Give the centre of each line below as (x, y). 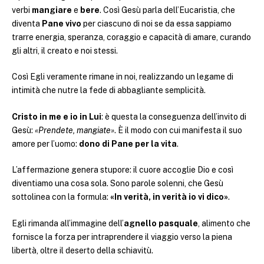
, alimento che (224, 224)
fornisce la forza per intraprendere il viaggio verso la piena (122, 237)
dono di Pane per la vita (128, 143)
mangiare (52, 10)
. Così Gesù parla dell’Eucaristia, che (167, 10)
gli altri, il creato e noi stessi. (65, 50)
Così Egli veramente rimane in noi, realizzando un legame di (123, 77)
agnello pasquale (161, 224)
